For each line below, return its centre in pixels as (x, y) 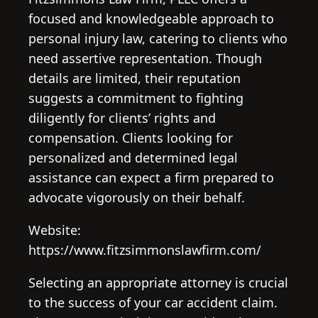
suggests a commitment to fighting (136, 98)
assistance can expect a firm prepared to (151, 177)
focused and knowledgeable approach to (151, 18)
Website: (55, 230)
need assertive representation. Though (145, 58)
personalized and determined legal (133, 157)
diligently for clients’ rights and (122, 117)
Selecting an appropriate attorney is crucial (158, 282)
